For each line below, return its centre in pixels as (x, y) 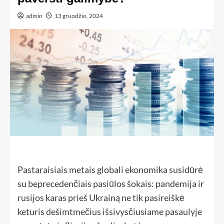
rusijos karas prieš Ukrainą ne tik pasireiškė (101, 198)
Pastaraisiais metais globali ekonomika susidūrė (110, 170)
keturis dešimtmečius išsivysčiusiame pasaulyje (110, 212)
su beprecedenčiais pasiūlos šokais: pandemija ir (111, 184)
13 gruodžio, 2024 (79, 16)
